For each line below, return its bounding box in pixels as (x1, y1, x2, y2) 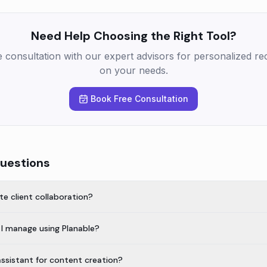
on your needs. (99, 64, 168, 76)
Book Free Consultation (91, 94, 188, 104)
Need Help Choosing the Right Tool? (30, 28, 237, 44)
